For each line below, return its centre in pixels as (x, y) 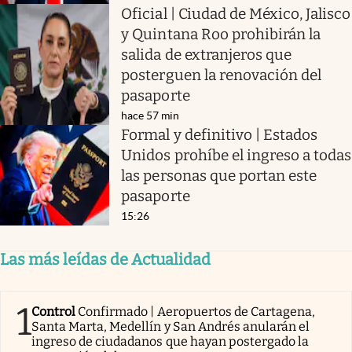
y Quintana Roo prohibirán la (221, 34)
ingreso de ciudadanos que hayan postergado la (170, 341)
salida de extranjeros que (207, 54)
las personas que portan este (219, 175)
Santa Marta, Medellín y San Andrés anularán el (171, 326)
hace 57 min (150, 115)
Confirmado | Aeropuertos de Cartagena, (197, 311)
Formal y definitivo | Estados (220, 134)
